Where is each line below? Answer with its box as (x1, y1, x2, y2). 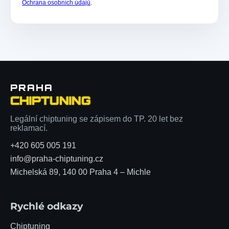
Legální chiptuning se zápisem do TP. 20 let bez (10, 114, 183, 123)
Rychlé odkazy (10, 200, 83, 213)
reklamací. (10, 123, 48, 132)
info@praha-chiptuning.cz (10, 154, 103, 163)
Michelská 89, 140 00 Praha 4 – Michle (10, 167, 151, 176)
